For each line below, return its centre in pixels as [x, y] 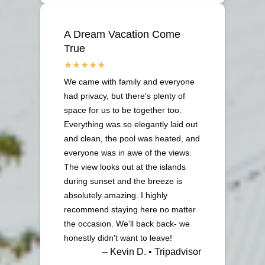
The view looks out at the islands [125, 167]
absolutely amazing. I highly [116, 195]
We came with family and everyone [129, 81]
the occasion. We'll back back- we [127, 223]
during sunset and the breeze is [123, 181]
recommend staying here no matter [130, 209]
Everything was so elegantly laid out [131, 124]
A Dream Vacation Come [122, 34]
